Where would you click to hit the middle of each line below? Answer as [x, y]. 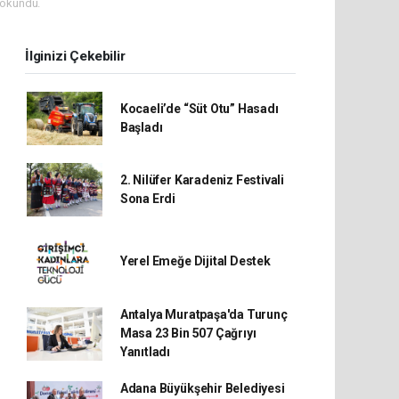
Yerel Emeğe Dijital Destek [195, 261]
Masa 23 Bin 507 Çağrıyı [188, 334]
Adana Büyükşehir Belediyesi [202, 389]
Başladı [141, 128]
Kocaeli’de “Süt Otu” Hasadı [199, 109]
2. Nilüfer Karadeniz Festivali [202, 180]
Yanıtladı [145, 352]
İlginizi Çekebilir [75, 57]
